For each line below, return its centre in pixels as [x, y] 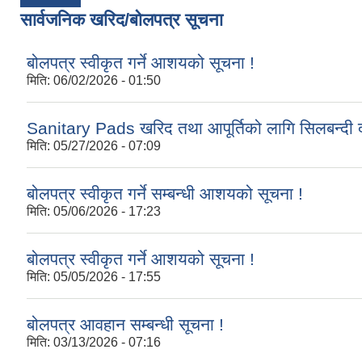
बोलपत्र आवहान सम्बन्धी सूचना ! [125, 324]
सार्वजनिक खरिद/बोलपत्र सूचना [122, 19]
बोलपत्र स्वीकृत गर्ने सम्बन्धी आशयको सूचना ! [165, 193]
